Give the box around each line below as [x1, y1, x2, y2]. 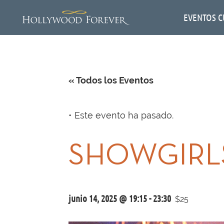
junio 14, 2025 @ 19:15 [68, 192, 147, 204]
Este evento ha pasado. [74, 110, 173, 120]
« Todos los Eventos [68, 75, 153, 85]
